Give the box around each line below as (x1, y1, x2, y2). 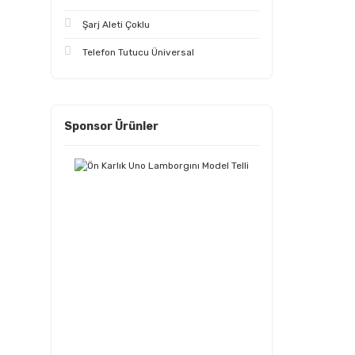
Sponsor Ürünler (64, 120, 158, 133)
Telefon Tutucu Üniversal (82, 47, 194, 58)
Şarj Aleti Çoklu (82, 19, 150, 30)
